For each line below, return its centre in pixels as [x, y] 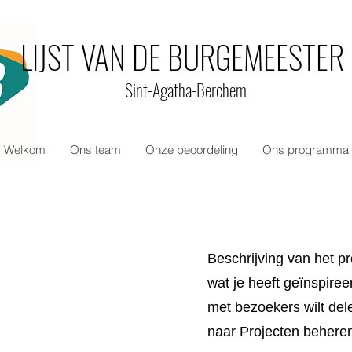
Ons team [95, 150]
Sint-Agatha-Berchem [185, 90]
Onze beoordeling [191, 150]
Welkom [24, 150]
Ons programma [305, 150]
